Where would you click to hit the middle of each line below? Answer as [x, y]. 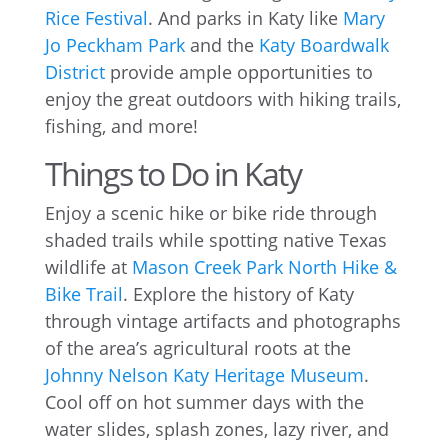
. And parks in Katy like [245, 17]
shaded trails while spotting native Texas [215, 239]
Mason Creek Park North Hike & [264, 266]
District [74, 71]
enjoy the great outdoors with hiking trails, [222, 98]
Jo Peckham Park [114, 44]
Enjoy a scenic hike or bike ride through [210, 212]
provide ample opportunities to [238, 71]
